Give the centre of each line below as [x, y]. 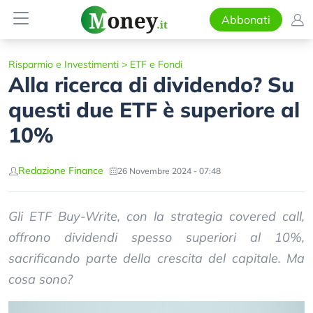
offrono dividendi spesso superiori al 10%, [156, 237]
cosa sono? [41, 279]
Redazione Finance [61, 170]
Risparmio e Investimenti [64, 64]
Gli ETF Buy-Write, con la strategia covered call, [156, 216]
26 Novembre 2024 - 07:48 [169, 170]
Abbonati [246, 20]
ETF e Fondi [156, 64]
